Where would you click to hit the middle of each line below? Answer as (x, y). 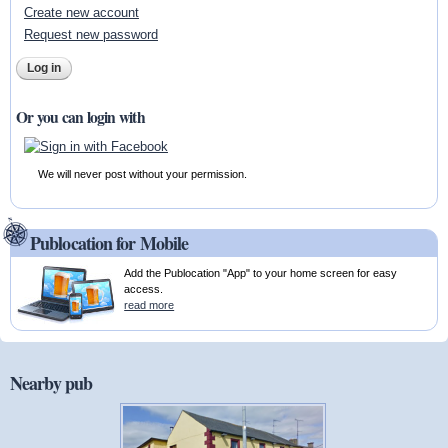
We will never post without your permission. (143, 173)
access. (144, 288)
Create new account (81, 12)
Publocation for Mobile (109, 242)
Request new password (90, 34)
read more (149, 304)
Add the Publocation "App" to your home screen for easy (261, 272)
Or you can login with (80, 117)
